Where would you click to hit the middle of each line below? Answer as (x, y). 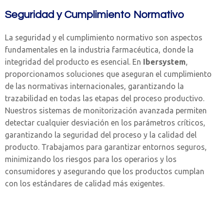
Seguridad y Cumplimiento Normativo (94, 15)
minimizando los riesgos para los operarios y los (91, 159)
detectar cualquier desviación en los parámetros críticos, (105, 123)
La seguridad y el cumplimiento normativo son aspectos (104, 37)
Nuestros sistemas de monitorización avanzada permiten (106, 110)
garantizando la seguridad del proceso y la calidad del (101, 135)
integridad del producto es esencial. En (74, 62)
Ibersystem (164, 62)
